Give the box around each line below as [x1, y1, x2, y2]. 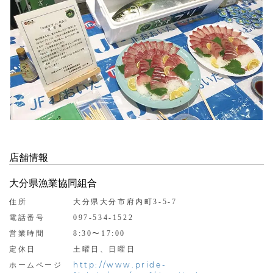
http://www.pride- [73, 260, 167, 269]
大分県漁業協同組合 [9, 177, 97, 188]
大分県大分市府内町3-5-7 [73, 197, 177, 206]
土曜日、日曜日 [73, 244, 136, 253]
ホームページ [9, 260, 63, 269]
